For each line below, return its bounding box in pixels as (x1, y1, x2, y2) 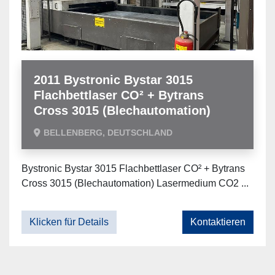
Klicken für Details (29, 217, 109, 227)
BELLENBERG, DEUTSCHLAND (44, 128, 172, 137)
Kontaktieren (190, 217, 246, 227)
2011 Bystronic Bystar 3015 (34, 73, 193, 87)
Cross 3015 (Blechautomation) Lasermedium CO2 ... (21, 178, 249, 188)
